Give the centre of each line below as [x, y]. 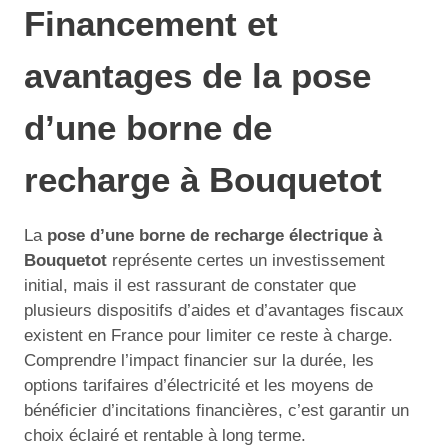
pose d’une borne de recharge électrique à [214, 235]
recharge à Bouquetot [203, 179]
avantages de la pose [197, 75]
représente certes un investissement [246, 260]
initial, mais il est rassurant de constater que [190, 285]
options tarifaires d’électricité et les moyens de [198, 385]
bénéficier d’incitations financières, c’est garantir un [216, 410]
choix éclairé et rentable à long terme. [165, 435]
